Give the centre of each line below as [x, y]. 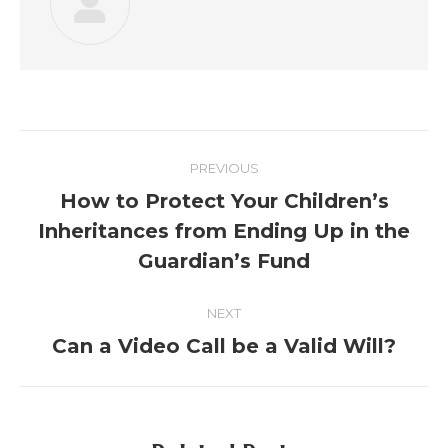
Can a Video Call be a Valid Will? [224, 346]
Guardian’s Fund [224, 261]
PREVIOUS [224, 168]
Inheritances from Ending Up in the [224, 231]
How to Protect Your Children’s [224, 201]
